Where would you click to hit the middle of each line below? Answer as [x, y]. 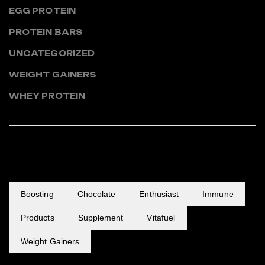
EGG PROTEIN [42, 10]
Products [38, 217]
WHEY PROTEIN [47, 96]
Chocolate [96, 194]
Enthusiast [159, 194]
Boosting [37, 194]
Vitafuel [161, 217]
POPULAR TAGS [66, 161]
